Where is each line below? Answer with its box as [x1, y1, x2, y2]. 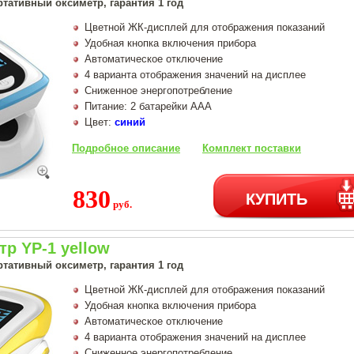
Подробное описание [72, 141, 180, 154]
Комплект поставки [202, 141, 301, 154]
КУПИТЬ [246, 186, 307, 209]
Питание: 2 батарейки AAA [85, 100, 212, 112]
